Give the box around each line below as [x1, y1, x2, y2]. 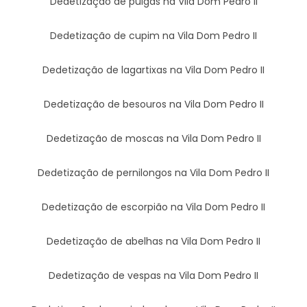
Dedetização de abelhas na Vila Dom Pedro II [47, 234, 260, 248]
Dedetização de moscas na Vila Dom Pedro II [46, 131, 261, 145]
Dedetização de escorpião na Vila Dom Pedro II [42, 199, 265, 214]
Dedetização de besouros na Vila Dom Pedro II [43, 97, 264, 111]
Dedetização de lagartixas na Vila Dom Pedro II [42, 62, 265, 77]
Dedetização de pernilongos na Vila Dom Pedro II [38, 165, 269, 180]
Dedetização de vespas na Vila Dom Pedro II [49, 268, 258, 282]
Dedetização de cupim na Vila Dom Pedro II [50, 28, 257, 42]
